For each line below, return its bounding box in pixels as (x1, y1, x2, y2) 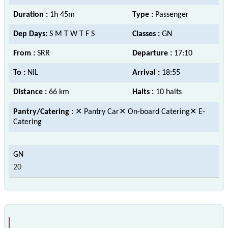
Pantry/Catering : (13, 107, 75, 116)
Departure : (132, 49, 174, 58)
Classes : (132, 30, 162, 38)
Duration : (13, 10, 50, 19)
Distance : (13, 88, 49, 96)
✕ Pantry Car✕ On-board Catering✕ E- (75, 107, 205, 116)
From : (13, 49, 37, 58)
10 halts (156, 88, 182, 96)
